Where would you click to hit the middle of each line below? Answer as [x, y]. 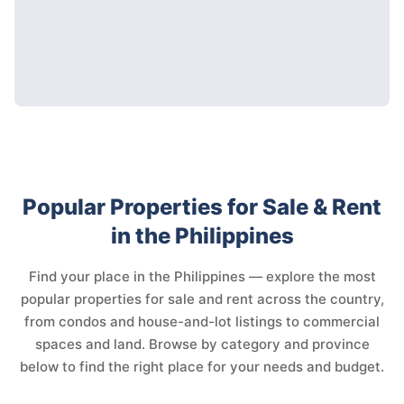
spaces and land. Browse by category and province [202, 344]
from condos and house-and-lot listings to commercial [202, 322]
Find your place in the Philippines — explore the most [202, 277]
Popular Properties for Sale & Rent [202, 207]
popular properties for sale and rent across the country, [202, 299]
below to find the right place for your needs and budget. [202, 367]
